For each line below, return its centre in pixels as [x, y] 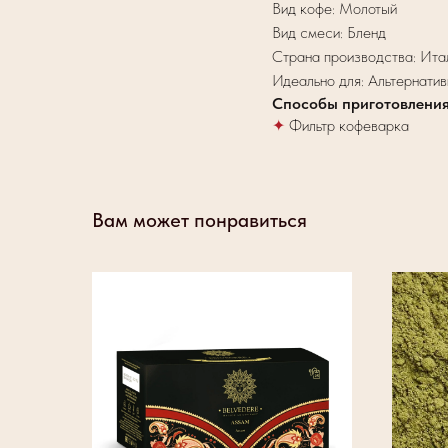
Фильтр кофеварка [349, 126]
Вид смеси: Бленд [329, 33]
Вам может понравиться [199, 220]
